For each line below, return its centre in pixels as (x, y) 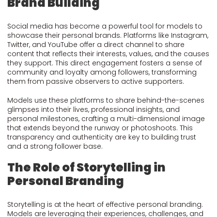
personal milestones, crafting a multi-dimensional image (106, 119)
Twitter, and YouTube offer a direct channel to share (96, 45)
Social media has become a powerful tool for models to (105, 26)
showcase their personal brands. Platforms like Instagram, (108, 35)
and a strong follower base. (55, 146)
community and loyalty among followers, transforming (102, 72)
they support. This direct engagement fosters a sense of (105, 63)
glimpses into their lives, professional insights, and (93, 109)
